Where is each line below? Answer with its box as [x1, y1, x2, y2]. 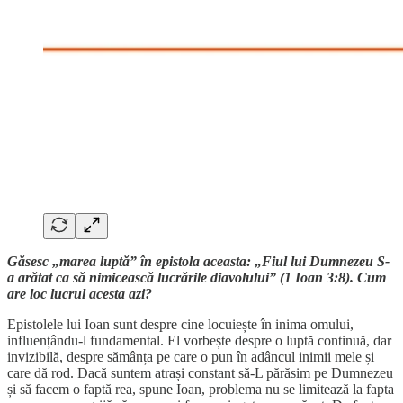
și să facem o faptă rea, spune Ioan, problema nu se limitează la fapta [7, 381, 394, 398]
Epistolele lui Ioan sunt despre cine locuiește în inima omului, [7, 317, 354, 333]
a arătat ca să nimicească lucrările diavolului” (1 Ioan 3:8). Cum [7, 270, 386, 286]
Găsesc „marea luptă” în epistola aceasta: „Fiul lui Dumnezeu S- [7, 254, 390, 270]
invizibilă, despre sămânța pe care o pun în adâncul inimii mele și [7, 349, 374, 365]
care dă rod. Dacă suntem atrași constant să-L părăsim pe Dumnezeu [7, 365, 393, 381]
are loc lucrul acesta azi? [7, 286, 152, 302]
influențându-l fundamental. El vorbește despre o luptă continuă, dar [7, 333, 391, 349]
